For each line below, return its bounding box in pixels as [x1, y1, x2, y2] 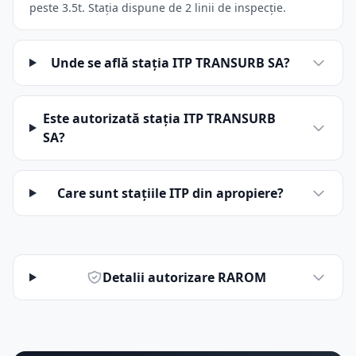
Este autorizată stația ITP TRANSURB [42, 110, 276, 127]
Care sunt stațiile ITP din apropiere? [56, 184, 284, 202]
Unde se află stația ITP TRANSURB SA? [50, 54, 290, 72]
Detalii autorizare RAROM [103, 269, 267, 286]
